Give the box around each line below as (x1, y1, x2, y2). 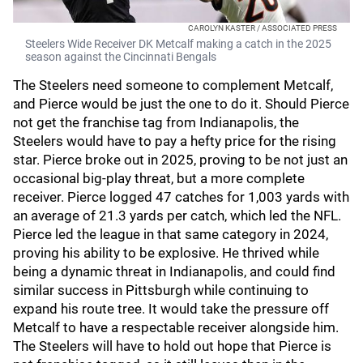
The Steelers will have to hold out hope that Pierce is (13, 338, 331, 354)
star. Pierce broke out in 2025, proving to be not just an (13, 152, 348, 168)
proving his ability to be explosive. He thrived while (13, 245, 319, 261)
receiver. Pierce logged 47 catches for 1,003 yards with (13, 189, 349, 205)
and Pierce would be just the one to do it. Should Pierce (13, 96, 349, 112)
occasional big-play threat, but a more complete (13, 170, 305, 186)
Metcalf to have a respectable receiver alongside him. (13, 319, 339, 335)
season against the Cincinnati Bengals (25, 50, 216, 63)
